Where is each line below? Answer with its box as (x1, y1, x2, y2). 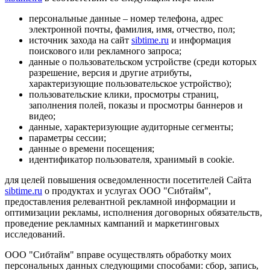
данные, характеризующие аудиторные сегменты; (29, 122, 233, 132)
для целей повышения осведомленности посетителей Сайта (5, 175, 251, 185)
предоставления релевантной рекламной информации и (5, 196, 236, 207)
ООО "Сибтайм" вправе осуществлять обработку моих (5, 250, 231, 260)
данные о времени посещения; (29, 143, 154, 154)
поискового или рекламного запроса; (29, 46, 181, 56)
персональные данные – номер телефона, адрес (29, 13, 223, 24)
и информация (169, 35, 231, 45)
